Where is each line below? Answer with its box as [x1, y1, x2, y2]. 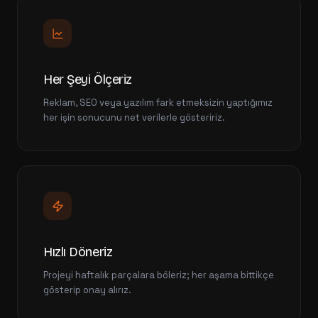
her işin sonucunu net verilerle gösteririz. [43, 111, 225, 124]
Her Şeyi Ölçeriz [43, 72, 132, 87]
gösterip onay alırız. [43, 284, 131, 296]
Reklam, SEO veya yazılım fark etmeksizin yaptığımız [43, 97, 273, 109]
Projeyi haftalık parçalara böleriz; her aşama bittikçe [43, 269, 274, 281]
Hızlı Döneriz [43, 244, 113, 260]
